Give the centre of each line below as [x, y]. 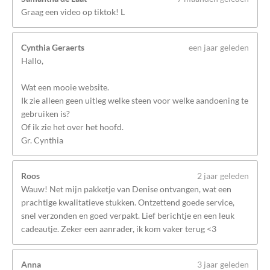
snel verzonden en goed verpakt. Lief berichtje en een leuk [128, 215]
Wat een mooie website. [65, 87]
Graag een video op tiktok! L [73, 12]
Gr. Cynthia [42, 140]
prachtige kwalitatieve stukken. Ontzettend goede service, [128, 202]
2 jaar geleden [223, 176]
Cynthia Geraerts [53, 47]
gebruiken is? [46, 114]
